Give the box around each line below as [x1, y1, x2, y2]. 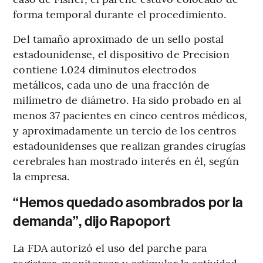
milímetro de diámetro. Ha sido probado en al [13, 92, 241, 107]
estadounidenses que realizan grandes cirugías [13, 137, 245, 153]
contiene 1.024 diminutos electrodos [13, 61, 196, 76]
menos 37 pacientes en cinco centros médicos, [13, 107, 247, 122]
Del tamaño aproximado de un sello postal [13, 31, 224, 46]
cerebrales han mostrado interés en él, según [13, 153, 239, 168]
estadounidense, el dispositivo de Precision [13, 46, 230, 61]
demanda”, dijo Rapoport [13, 213, 170, 230]
